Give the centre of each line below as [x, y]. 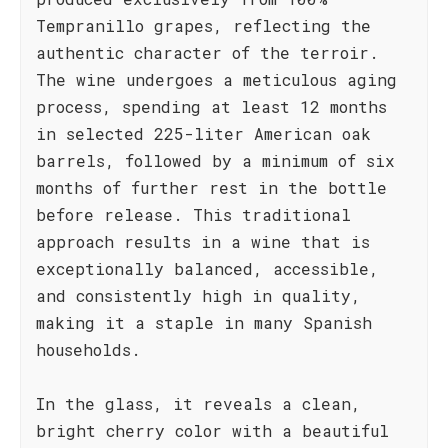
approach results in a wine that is [203, 241]
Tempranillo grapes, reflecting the [203, 25]
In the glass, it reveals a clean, [198, 403]
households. [88, 349]
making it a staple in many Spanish [204, 322]
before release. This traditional [193, 214]
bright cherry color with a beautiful [212, 430]
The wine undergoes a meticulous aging [216, 79]
